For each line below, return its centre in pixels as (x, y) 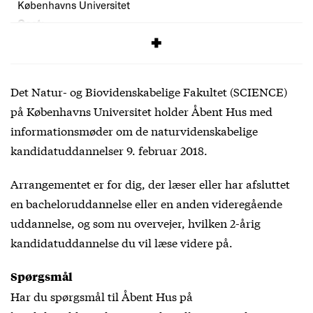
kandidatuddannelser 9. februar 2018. (109, 150)
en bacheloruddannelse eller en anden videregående (146, 203)
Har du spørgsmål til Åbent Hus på (102, 296)
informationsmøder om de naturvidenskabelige (134, 130)
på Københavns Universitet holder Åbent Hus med (141, 110)
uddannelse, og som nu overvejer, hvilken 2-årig (136, 222)
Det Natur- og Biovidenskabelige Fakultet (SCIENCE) (149, 91)
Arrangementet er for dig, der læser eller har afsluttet (150, 183)
